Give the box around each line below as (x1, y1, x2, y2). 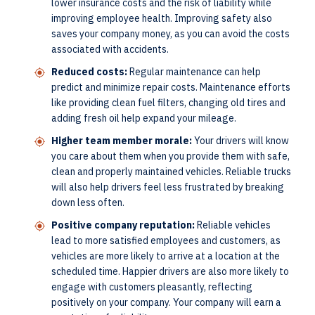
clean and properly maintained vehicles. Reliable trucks (51, 165, 291, 178)
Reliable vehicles (195, 218, 271, 231)
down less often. (51, 195, 127, 209)
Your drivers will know (192, 134, 289, 147)
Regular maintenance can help (127, 65, 261, 78)
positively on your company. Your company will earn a (51, 295, 281, 309)
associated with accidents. (51, 42, 171, 56)
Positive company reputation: (51, 218, 195, 231)
